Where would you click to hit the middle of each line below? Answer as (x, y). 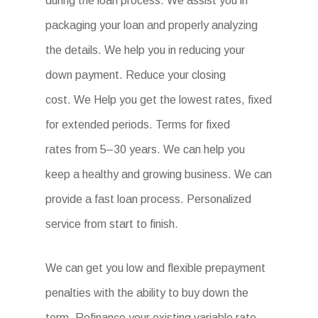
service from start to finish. (112, 224)
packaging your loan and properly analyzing (152, 25)
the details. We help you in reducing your (146, 50)
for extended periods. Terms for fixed (138, 125)
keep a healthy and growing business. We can (159, 174)
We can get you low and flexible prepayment (156, 268)
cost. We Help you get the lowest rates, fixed (159, 100)
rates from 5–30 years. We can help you (146, 149)
